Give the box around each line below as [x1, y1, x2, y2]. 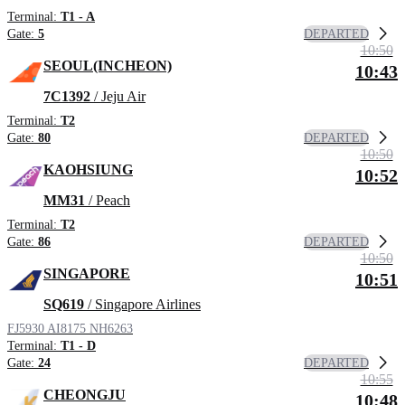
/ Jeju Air [90, 89, 146, 105]
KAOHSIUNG [43, 162, 133, 178]
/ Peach [85, 193, 130, 209]
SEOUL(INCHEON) [43, 58, 172, 74]
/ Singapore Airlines [84, 297, 201, 313]
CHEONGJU [43, 387, 126, 403]
